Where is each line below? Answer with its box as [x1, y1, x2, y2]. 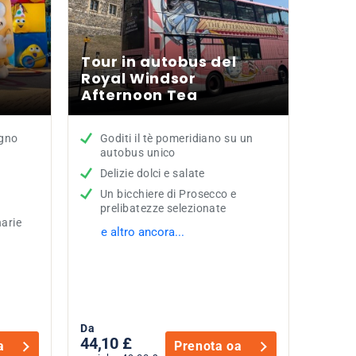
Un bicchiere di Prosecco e [100, 188, 237, 200]
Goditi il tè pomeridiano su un [100, 132, 253, 145]
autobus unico [100, 146, 176, 159]
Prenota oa [174, 339, 242, 354]
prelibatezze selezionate [100, 202, 226, 215]
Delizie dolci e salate [100, 167, 205, 180]
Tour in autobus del [81, 52, 237, 72]
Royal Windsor [81, 68, 196, 88]
